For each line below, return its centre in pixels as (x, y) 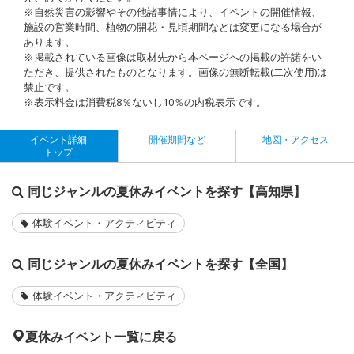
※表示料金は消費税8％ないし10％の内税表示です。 (145, 102)
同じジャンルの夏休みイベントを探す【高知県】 (167, 191)
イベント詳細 (59, 139)
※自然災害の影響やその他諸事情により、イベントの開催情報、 (173, 11)
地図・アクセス (295, 139)
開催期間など (177, 139)
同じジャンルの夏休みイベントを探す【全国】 (160, 264)
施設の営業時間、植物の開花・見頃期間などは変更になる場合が (173, 26)
